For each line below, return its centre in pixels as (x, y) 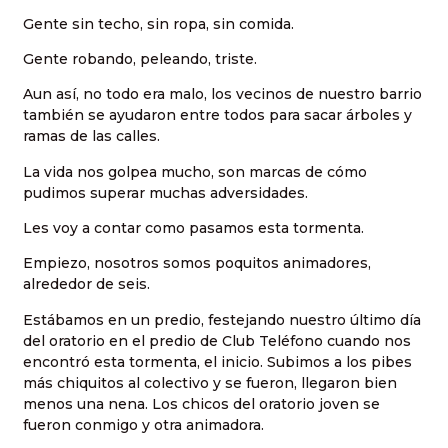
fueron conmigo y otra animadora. (143, 424)
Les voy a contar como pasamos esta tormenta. (193, 228)
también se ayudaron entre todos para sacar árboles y (217, 115)
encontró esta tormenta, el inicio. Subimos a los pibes (217, 361)
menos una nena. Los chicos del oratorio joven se (201, 403)
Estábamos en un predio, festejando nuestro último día (222, 319)
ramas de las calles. (91, 136)
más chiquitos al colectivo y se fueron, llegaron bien (210, 382)
